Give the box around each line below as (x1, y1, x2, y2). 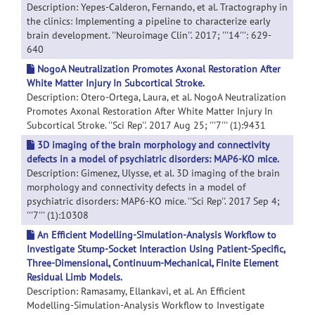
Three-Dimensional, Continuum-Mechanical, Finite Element (27, 257, 278, 269)
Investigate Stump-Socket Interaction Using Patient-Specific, (27, 243, 285, 255)
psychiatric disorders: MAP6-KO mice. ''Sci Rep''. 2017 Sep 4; (27, 195, 280, 207)
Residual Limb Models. (27, 271, 122, 283)
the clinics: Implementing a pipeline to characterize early (27, 15, 270, 27)
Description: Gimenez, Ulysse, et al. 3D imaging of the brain (27, 167, 280, 179)
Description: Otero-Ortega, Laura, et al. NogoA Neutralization (27, 91, 286, 103)
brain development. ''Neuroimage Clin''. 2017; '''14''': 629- (27, 29, 271, 41)
